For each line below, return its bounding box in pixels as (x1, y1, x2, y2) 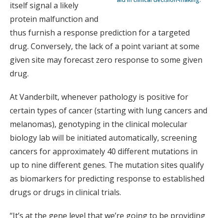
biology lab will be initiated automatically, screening (10, 132, 197, 144)
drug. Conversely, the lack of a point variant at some (10, 41, 200, 52)
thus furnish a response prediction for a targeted (10, 27, 190, 38)
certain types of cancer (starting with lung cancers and (10, 105, 207, 116)
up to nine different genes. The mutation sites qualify (10, 160, 204, 171)
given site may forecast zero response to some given (10, 54, 202, 66)
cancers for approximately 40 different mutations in (10, 146, 198, 157)
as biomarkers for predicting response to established (10, 173, 204, 184)
